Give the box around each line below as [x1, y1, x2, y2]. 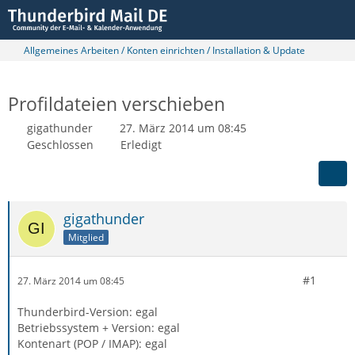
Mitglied [68, 230, 104, 244]
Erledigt [120, 137, 162, 152]
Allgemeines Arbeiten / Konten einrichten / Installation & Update [24, 44, 305, 57]
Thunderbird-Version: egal [17, 304, 158, 319]
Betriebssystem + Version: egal [17, 320, 180, 335]
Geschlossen [27, 137, 94, 152]
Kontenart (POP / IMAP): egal [17, 336, 167, 351]
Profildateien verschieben [8, 91, 225, 116]
